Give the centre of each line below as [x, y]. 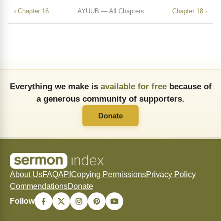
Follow [22, 201]
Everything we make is [55, 87]
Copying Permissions [109, 175]
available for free [133, 87]
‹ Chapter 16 [31, 11]
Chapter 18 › [190, 11]
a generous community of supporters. [110, 99]
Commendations [39, 186]
